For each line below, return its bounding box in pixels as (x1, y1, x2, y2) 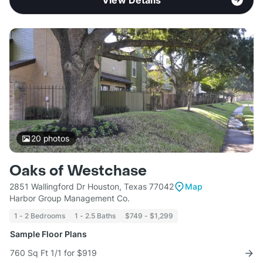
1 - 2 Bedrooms (14, 211, 65, 221)
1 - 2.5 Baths (75, 211, 116, 221)
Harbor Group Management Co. (9, 193, 130, 204)
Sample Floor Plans (10, 229, 87, 240)
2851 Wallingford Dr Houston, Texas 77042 (9, 181, 174, 192)
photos (41, 133, 69, 144)
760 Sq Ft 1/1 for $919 (10, 248, 97, 258)
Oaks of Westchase (9, 162, 147, 181)
